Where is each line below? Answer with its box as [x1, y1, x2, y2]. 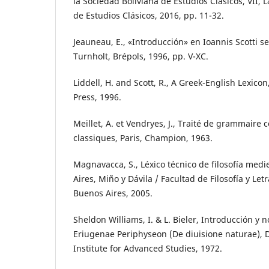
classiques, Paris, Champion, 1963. [73, 132, 213, 144]
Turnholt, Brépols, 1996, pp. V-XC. [73, 50, 208, 62]
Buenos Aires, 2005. [73, 187, 153, 199]
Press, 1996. [73, 91, 121, 103]
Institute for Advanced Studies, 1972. [73, 243, 222, 255]
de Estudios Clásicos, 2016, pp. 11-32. [73, 10, 224, 22]
